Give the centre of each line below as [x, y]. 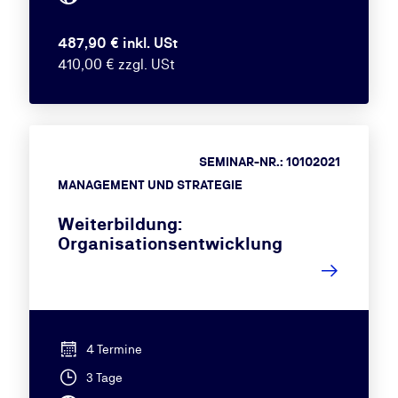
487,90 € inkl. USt [117, 43]
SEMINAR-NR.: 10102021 [270, 162]
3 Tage [104, 378]
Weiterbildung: [119, 224]
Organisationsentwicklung [170, 243]
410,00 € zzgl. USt [116, 64]
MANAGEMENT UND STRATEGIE [150, 185]
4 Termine [114, 349]
